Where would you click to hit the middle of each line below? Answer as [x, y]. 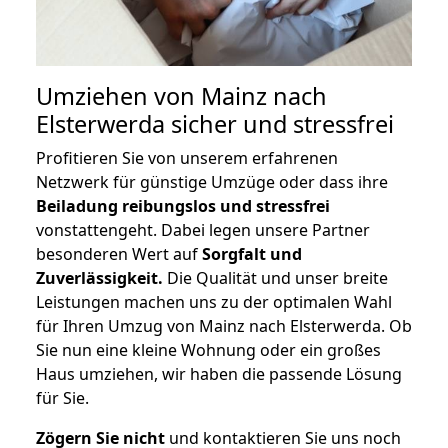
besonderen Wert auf [119, 254]
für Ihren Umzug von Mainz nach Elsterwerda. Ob [224, 326]
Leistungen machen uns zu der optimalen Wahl [214, 302]
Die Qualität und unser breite [275, 278]
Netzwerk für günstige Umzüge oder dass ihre [212, 182]
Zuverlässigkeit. [99, 278]
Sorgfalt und [252, 254]
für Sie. [62, 398]
